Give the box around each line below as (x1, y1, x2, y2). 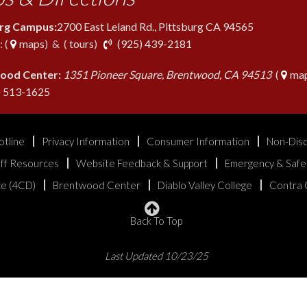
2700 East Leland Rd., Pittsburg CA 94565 (57, 20, 254, 33)
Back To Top (130, 214, 182, 227)
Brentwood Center (52, 179, 140, 191)
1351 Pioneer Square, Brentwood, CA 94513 (63, 68, 271, 81)
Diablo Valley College (157, 179, 252, 191)
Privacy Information (42, 135, 130, 147)
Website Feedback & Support (76, 157, 208, 169)
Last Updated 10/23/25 (104, 249, 208, 262)
